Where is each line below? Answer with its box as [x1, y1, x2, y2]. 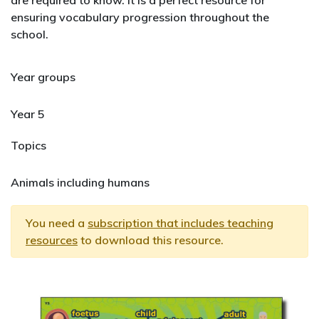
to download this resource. [78, 233, 224, 248]
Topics [11, 138, 46, 153]
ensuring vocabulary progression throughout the [11, 10, 269, 25]
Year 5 [11, 107, 45, 122]
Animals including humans [11, 175, 150, 190]
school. [11, 27, 48, 42]
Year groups [11, 70, 75, 85]
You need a [26, 216, 88, 231]
